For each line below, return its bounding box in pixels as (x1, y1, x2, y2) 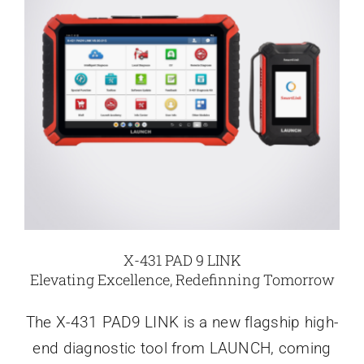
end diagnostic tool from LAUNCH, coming (32, 339, 331, 358)
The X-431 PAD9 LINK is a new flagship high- (25, 313, 339, 332)
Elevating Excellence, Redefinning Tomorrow (29, 270, 335, 290)
